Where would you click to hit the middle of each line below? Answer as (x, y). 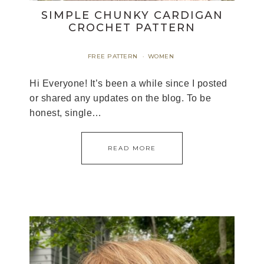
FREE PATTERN (113, 56)
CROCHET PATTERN (132, 28)
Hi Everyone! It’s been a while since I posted (128, 83)
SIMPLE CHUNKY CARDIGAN (132, 15)
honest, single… (66, 113)
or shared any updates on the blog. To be (120, 98)
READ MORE (132, 148)
